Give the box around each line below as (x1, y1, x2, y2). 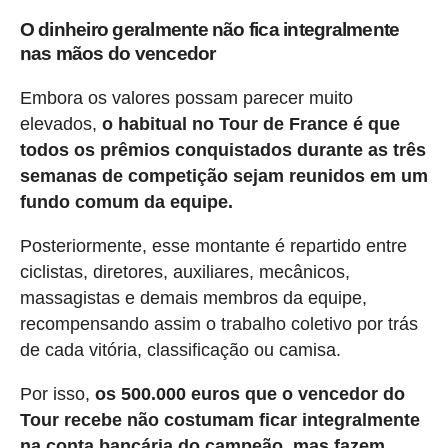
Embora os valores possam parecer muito (19, 88, 353, 109)
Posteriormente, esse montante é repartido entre (19, 236, 407, 257)
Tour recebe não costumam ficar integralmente (19, 410, 420, 431)
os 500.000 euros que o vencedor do (94, 384, 405, 405)
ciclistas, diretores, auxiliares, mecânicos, (19, 262, 350, 283)
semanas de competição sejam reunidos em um (19, 166, 428, 187)
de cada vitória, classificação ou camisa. (19, 340, 341, 361)
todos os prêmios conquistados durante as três (19, 140, 426, 161)
